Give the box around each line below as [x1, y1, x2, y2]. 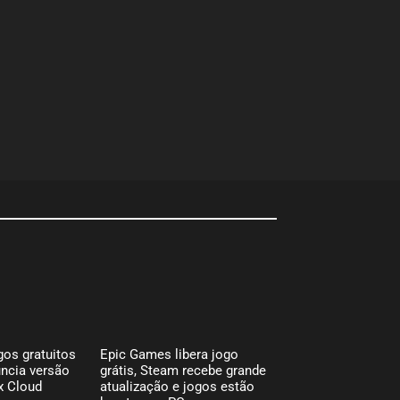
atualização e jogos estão [100, 378, 255, 395]
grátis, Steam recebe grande [100, 362, 267, 379]
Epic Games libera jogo [100, 346, 239, 362]
